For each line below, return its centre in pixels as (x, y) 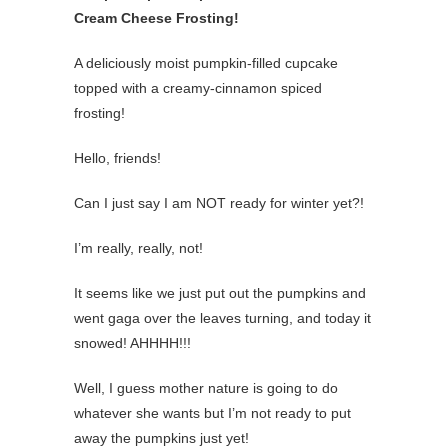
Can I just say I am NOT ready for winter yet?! (219, 203)
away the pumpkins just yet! (161, 438)
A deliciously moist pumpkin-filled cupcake (206, 63)
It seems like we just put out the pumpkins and (220, 293)
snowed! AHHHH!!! (132, 343)
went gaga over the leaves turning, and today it (222, 318)
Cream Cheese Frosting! (156, 18)
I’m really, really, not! (138, 248)
